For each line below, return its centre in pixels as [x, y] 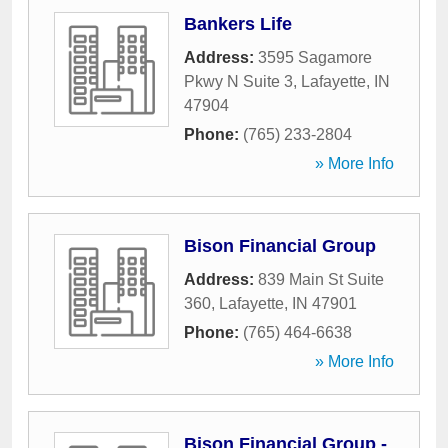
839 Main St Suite [321, 279]
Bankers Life [238, 24]
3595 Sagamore [315, 57]
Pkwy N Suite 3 [238, 81]
